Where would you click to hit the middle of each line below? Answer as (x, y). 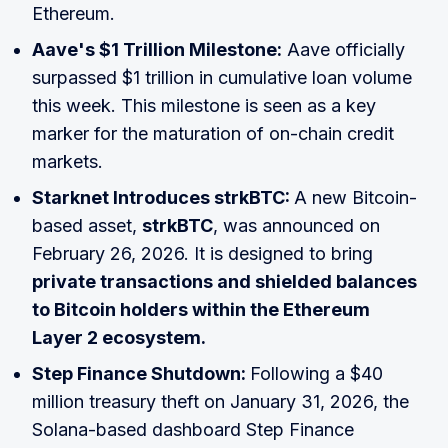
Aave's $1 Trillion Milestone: (157, 50)
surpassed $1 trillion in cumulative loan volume (222, 78)
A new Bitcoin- (355, 198)
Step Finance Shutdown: (141, 374)
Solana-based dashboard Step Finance (193, 430)
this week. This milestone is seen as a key (204, 106)
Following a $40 (316, 374)
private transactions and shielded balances (224, 282)
